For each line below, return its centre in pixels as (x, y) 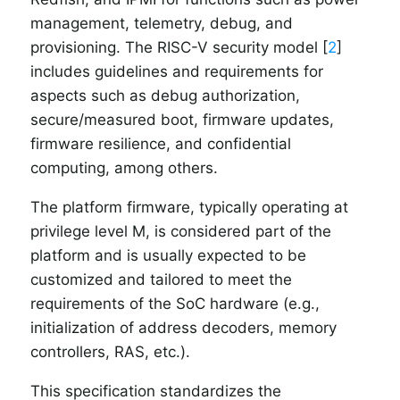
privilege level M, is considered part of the (181, 231)
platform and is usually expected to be (168, 255)
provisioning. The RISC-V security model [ (179, 47)
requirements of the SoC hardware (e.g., (175, 303)
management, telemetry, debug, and (162, 23)
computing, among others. (124, 167)
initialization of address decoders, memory (183, 327)
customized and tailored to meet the (161, 279)
